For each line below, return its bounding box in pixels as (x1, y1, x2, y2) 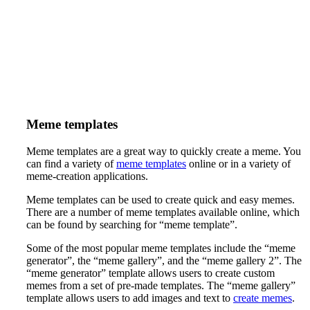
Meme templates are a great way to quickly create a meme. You (26, 145, 301, 158)
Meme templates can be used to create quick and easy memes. (26, 194, 295, 206)
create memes (233, 292, 292, 304)
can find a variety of (26, 158, 116, 170)
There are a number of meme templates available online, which (26, 206, 300, 219)
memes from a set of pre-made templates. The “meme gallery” (26, 280, 295, 292)
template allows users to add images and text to (26, 292, 233, 304)
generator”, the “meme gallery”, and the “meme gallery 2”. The (26, 255, 302, 267)
